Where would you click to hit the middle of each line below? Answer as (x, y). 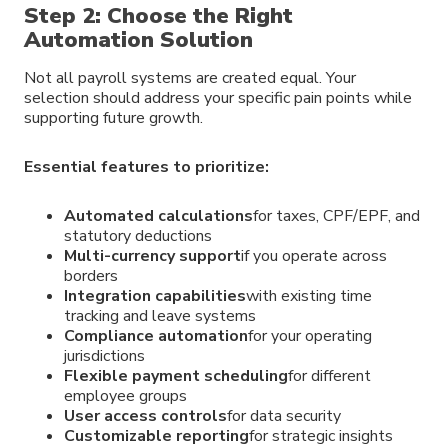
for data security (284, 415)
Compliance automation (156, 335)
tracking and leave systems (160, 315)
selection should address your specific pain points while (218, 97)
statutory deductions (138, 235)
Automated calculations (158, 215)
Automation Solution (138, 39)
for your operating (310, 335)
